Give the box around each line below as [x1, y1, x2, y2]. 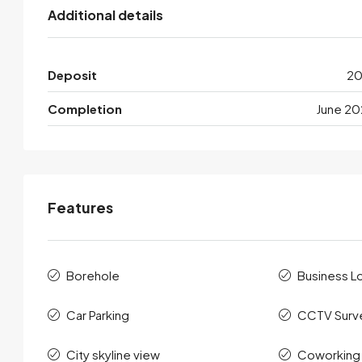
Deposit [48, 67, 97, 83]
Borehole [66, 267, 120, 284]
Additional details [48, 6, 163, 24]
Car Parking [66, 307, 129, 323]
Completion [48, 101, 122, 117]
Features [48, 198, 113, 217]
